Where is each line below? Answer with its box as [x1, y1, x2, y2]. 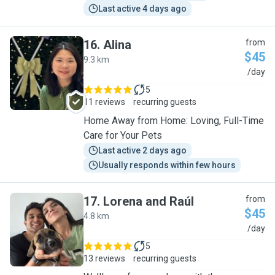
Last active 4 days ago [98, 4, 187, 14]
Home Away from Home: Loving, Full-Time [83, 115, 264, 126]
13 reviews [83, 254, 125, 263]
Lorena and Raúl [103, 194, 194, 209]
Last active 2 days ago [98, 145, 187, 155]
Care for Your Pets [83, 130, 162, 141]
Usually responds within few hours [98, 160, 236, 170]
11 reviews [83, 97, 125, 107]
